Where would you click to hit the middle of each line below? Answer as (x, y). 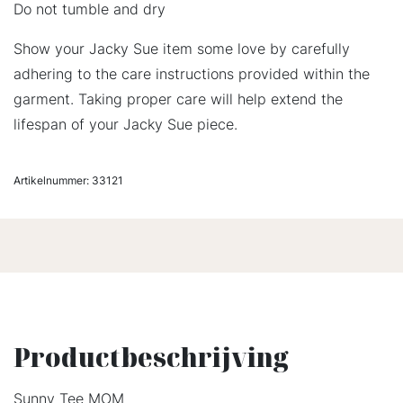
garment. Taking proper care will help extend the (178, 99)
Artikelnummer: (53, 181)
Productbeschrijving (151, 358)
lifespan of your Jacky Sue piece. (125, 125)
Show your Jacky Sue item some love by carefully (182, 49)
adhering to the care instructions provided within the (192, 74)
